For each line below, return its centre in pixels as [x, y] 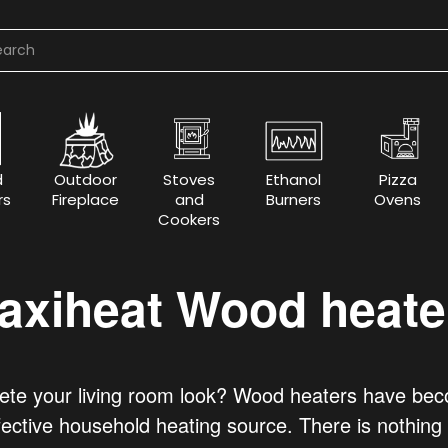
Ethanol [293, 179]
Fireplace [85, 199]
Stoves [189, 179]
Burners [293, 199]
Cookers [189, 219]
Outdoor [85, 179]
